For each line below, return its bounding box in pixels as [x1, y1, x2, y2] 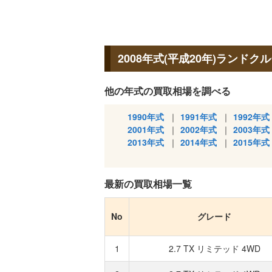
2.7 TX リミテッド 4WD [168, 242, 260, 254]
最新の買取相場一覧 [104, 177, 192, 191]
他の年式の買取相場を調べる [104, 84, 231, 98]
